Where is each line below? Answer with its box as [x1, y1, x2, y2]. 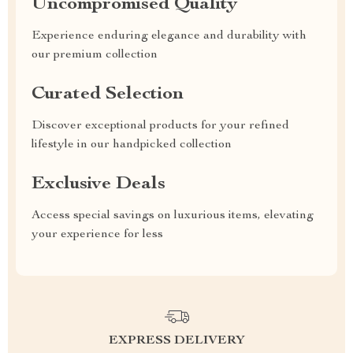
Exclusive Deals [32, 175, 165, 194]
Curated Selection [32, 85, 184, 104]
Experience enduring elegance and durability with [32, 30, 307, 43]
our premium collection [32, 49, 158, 61]
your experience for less [32, 229, 163, 241]
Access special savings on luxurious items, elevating [32, 210, 314, 222]
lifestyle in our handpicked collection [32, 139, 232, 151]
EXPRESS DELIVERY [108, 335, 245, 347]
